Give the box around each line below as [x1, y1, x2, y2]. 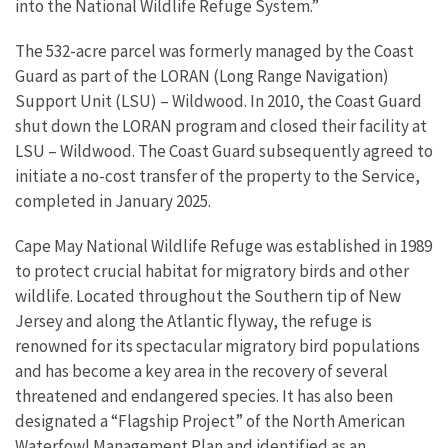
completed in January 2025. [15, 189, 211, 212]
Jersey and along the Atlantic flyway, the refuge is [15, 309, 372, 332]
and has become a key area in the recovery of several [15, 359, 388, 382]
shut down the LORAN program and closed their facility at [15, 114, 427, 137]
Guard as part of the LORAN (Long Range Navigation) [15, 64, 389, 87]
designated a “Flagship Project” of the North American [15, 409, 405, 432]
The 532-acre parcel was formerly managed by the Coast [15, 39, 414, 62]
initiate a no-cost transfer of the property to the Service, [15, 164, 420, 187]
